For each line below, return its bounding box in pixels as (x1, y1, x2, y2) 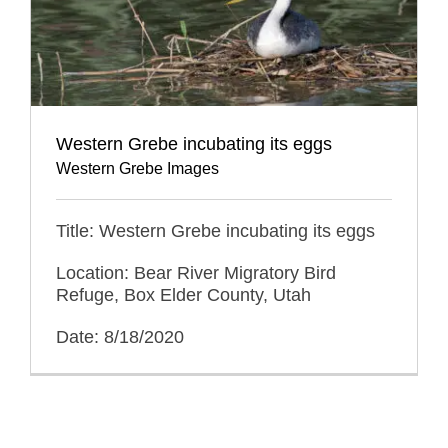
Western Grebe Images (56, 159, 219, 177)
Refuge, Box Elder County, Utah (56, 284, 311, 305)
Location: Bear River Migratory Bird (56, 262, 336, 283)
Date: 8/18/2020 (56, 326, 184, 347)
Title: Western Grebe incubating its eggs (56, 220, 375, 241)
